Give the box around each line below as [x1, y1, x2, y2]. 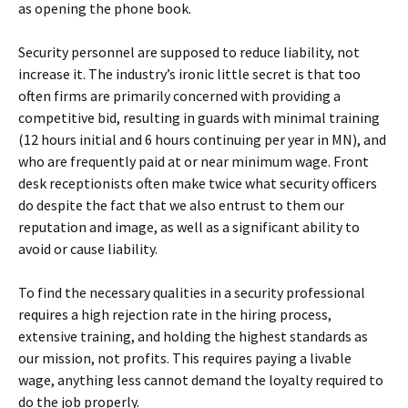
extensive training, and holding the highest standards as [18, 327, 368, 345]
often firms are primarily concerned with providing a [18, 87, 341, 105]
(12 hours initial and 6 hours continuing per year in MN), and [18, 130, 386, 148]
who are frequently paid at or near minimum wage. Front [18, 152, 369, 170]
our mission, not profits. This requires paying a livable [18, 349, 352, 367]
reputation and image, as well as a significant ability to [18, 218, 360, 236]
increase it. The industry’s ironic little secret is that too [18, 65, 361, 83]
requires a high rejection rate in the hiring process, [18, 305, 331, 323]
